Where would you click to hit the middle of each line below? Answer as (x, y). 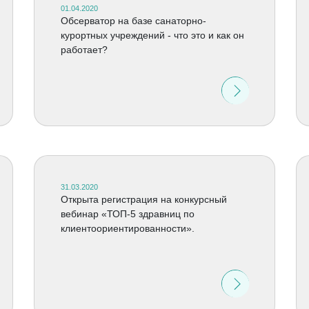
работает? (84, 50)
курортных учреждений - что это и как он (152, 35)
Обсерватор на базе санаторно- (133, 21)
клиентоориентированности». (127, 228)
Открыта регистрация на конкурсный (143, 199)
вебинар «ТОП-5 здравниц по (127, 214)
